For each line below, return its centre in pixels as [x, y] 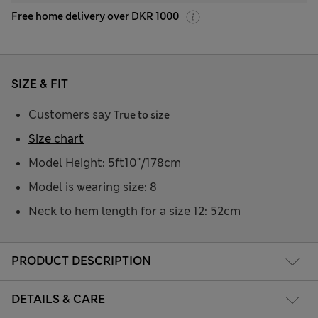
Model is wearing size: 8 [93, 187]
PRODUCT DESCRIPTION [81, 261]
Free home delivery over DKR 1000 [95, 17]
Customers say [71, 115]
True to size [142, 115]
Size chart [56, 139]
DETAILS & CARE [58, 299]
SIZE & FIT [40, 84]
